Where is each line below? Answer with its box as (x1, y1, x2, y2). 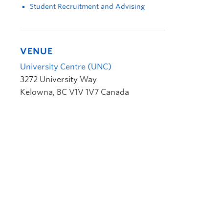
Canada (101, 88, 129, 97)
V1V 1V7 (69, 88, 99, 97)
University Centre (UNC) (20, 62, 111, 71)
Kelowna (20, 88, 53, 97)
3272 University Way (20, 75, 97, 84)
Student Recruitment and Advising (30, 2, 145, 10)
